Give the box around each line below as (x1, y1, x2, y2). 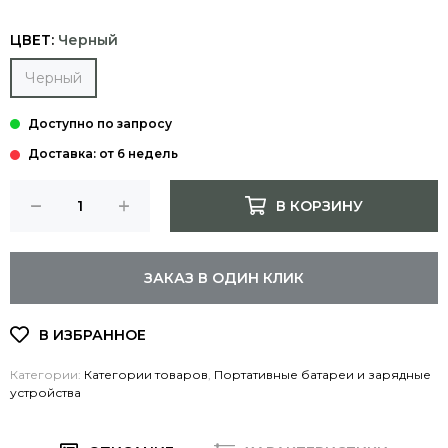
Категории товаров (84, 366, 208, 382)
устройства (10, 384, 81, 400)
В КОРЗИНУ (275, 196, 363, 215)
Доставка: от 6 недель (25, 145, 181, 161)
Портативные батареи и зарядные (214, 366, 431, 382)
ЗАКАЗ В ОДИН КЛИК (144, 268, 304, 287)
